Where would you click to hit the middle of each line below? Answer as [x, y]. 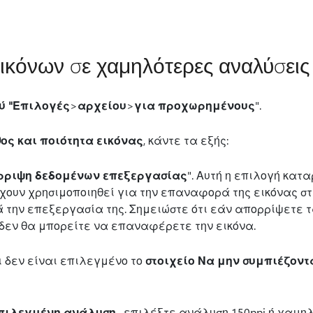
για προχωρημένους [194, 105]
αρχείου [102, 105]
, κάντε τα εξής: [185, 140]
